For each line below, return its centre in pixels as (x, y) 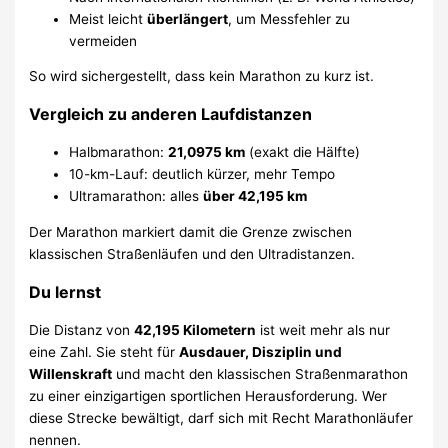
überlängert (188, 18)
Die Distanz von (82, 330)
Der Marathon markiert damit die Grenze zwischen (191, 232)
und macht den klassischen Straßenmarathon (260, 374)
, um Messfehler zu (289, 18)
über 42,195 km (255, 196)
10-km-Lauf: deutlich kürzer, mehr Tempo (202, 174)
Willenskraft (71, 374)
